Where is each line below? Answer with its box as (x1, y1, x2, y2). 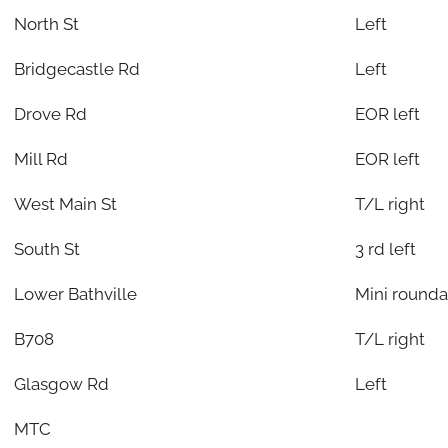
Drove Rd (13, 103, 87, 124)
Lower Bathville (13, 283, 137, 304)
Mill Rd (13, 148, 68, 169)
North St (13, 13, 79, 34)
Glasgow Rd (13, 373, 109, 394)
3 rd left (354, 238, 416, 259)
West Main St (13, 193, 117, 214)
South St (13, 238, 80, 259)
